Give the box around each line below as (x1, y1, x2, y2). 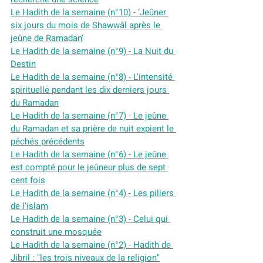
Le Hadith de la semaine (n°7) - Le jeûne (11, 109, 168, 122)
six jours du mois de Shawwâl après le (11, 19, 163, 32)
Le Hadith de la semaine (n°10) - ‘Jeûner (11, 6, 168, 19)
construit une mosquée (11, 225, 102, 238)
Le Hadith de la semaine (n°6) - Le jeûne (11, 148, 168, 161)
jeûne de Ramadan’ (11, 32, 83, 45)
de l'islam (11, 200, 48, 213)
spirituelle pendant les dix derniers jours (11, 83, 169, 96)
